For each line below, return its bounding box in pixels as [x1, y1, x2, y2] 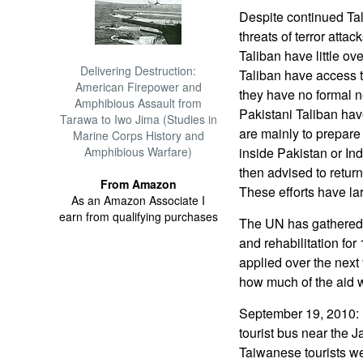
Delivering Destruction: [80, 62, 197, 79]
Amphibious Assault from [75, 95, 203, 111]
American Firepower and [75, 79, 202, 95]
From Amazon [100, 176, 177, 192]
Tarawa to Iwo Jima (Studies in [59, 111, 217, 127]
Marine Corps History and [72, 127, 204, 143]
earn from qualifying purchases [58, 208, 218, 224]
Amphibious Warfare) [84, 143, 193, 160]
